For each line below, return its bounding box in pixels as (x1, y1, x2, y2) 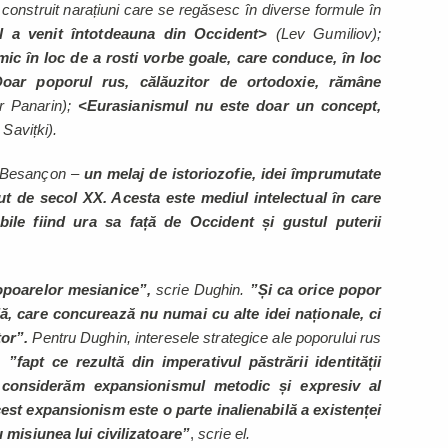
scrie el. (198, 425, 251, 443)
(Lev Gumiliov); (267, 25, 382, 43)
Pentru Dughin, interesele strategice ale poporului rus (32, 329, 382, 347)
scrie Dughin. (151, 281, 250, 299)
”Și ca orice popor (249, 281, 382, 299)
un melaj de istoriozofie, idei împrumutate (83, 165, 382, 183)
